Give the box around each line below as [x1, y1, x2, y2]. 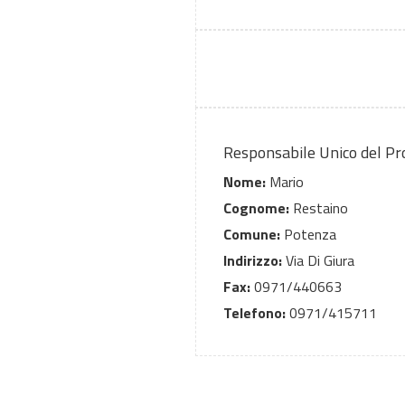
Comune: [223, 223, 280, 246]
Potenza [280, 223, 336, 246]
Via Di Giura [282, 250, 354, 272]
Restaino [289, 197, 348, 220]
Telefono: [223, 302, 286, 325]
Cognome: [223, 197, 289, 220]
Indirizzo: [223, 250, 282, 272]
